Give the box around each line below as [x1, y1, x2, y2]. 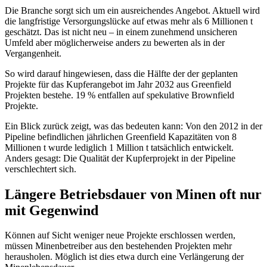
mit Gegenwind [5, 202, 98, 218]
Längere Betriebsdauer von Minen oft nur [5, 186, 262, 202]
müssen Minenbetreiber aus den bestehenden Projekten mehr [5, 241, 232, 252]
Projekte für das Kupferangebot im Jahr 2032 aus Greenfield [5, 79, 231, 89]
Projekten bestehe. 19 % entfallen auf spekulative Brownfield [5, 89, 234, 100]
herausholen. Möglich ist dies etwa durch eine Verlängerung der [5, 252, 244, 262]
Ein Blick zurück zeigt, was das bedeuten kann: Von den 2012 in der [5, 120, 262, 131]
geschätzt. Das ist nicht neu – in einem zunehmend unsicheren [5, 26, 237, 37]
